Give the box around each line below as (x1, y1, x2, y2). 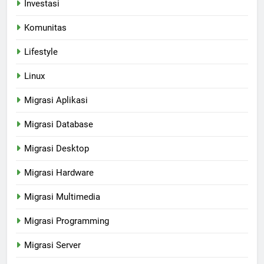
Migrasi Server (24, 240, 81, 251)
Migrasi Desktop (24, 143, 89, 154)
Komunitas (24, 22, 67, 34)
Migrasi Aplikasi (24, 95, 88, 106)
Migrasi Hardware (24, 167, 94, 179)
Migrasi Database (24, 119, 93, 130)
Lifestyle (24, 47, 58, 58)
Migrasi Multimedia (24, 192, 100, 203)
